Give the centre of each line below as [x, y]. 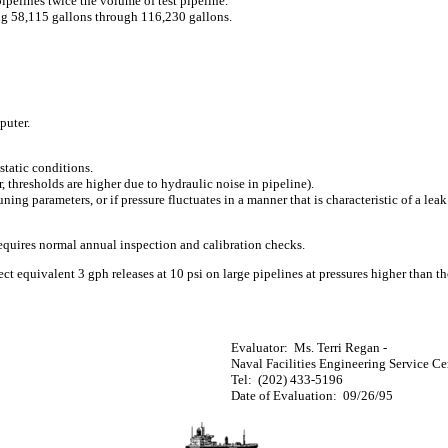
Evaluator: [260, 347]
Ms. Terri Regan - [341, 347]
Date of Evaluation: [284, 395]
